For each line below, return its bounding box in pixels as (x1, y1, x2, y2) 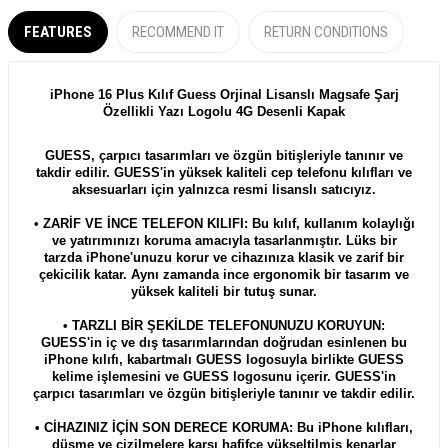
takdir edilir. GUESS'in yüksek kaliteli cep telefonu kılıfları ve (36, 164, 412, 180)
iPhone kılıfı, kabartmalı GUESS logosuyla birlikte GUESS (44, 351, 404, 367)
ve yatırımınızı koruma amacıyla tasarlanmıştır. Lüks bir (51, 232, 397, 248)
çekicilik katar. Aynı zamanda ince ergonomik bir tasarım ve (39, 266, 409, 282)
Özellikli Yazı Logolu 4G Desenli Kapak (103, 103, 345, 119)
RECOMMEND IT (132, 22, 224, 41)
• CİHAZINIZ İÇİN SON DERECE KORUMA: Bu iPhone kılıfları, (35, 419, 413, 435)
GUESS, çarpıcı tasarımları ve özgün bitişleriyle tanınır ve (45, 147, 403, 163)
